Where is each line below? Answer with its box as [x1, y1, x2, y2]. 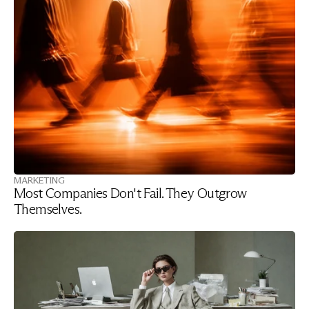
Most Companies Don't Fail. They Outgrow [14, 185, 247, 201]
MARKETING [14, 175, 65, 186]
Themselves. [14, 201, 82, 217]
